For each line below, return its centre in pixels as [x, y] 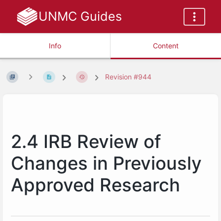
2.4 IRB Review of [86, 141]
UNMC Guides [80, 16]
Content [166, 46]
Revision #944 [129, 77]
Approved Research [95, 185]
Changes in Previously [106, 163]
